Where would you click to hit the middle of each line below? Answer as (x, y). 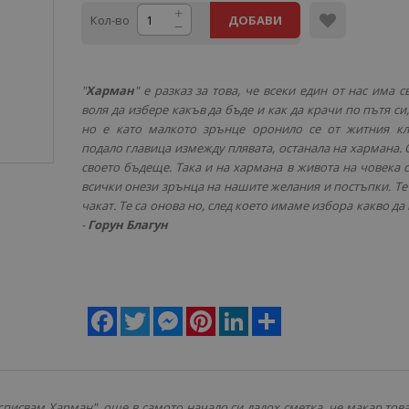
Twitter (168, 314)
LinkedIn (272, 314)
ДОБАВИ (255, 20)
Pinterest (241, 314)
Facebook (144, 314)
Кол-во (110, 20)
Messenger (214, 314)
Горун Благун (128, 225)
